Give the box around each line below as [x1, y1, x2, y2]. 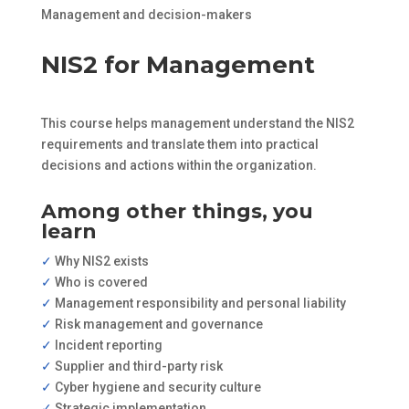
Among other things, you [40, 198, 313, 224]
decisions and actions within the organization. [40, 157, 317, 173]
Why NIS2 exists [51, 253, 149, 268]
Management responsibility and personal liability [51, 295, 346, 310]
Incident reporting [51, 337, 163, 352]
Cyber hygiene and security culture [51, 379, 261, 394]
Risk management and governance [51, 316, 263, 331]
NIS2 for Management [40, 49, 315, 79]
